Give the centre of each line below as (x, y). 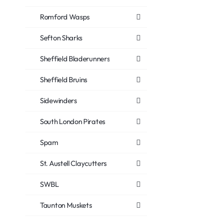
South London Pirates (73, 121)
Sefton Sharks (61, 38)
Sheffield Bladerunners (75, 59)
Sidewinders (58, 100)
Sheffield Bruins (64, 80)
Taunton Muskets (66, 205)
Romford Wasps (65, 17)
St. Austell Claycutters (73, 163)
